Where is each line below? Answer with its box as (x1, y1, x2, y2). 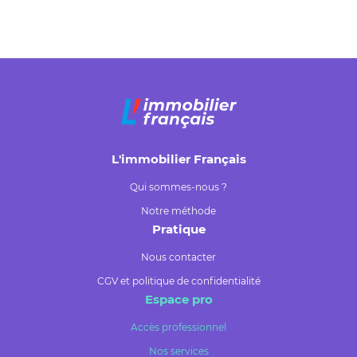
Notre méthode (141, 205, 216, 218)
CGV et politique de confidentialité (96, 275, 261, 288)
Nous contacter (141, 251, 216, 264)
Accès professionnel (131, 321, 226, 334)
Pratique (151, 222, 206, 237)
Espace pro (144, 292, 213, 308)
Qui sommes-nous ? (130, 181, 227, 194)
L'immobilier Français (111, 151, 246, 167)
